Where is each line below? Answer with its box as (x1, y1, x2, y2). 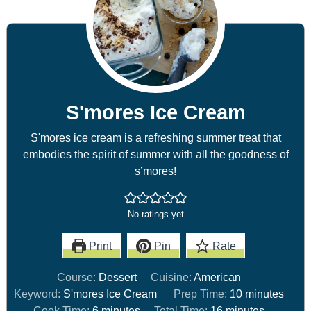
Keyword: (14, 287, 64, 300)
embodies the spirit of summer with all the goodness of (22, 147, 289, 160)
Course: (57, 270, 99, 283)
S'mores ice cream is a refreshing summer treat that (30, 131, 281, 144)
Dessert (99, 270, 137, 283)
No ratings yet (127, 208, 184, 219)
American (193, 270, 241, 283)
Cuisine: (150, 270, 194, 283)
